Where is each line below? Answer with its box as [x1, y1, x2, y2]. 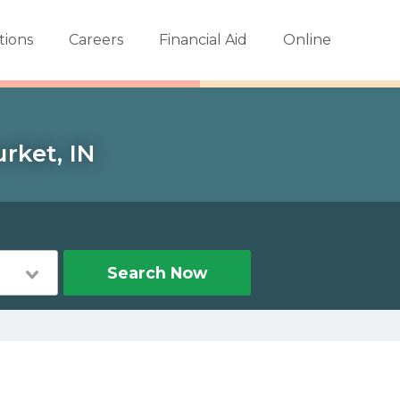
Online [282, 31, 331, 48]
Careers [68, 31, 123, 48]
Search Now [106, 263, 207, 282]
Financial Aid [158, 31, 247, 48]
